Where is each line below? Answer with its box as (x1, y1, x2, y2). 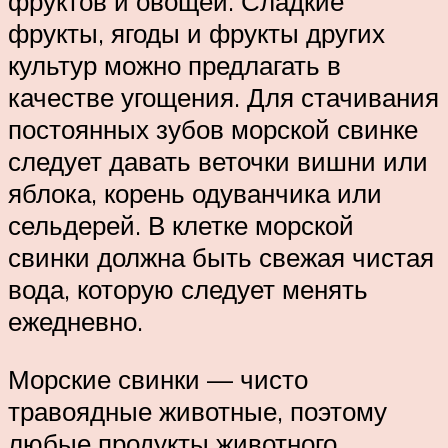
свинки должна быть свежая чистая (8, 241, 434, 274)
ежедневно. (8, 305, 143, 338)
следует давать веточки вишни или (8, 145, 428, 178)
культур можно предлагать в (8, 49, 341, 82)
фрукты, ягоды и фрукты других (8, 17, 385, 50)
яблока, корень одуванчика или (8, 177, 382, 210)
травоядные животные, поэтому (8, 394, 387, 427)
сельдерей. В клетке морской (8, 209, 354, 242)
